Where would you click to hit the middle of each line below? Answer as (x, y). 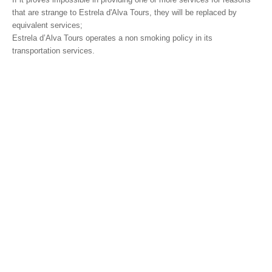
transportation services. (53, 51)
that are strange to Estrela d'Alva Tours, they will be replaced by (124, 12)
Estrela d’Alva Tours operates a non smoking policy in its (112, 38)
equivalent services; (47, 25)
